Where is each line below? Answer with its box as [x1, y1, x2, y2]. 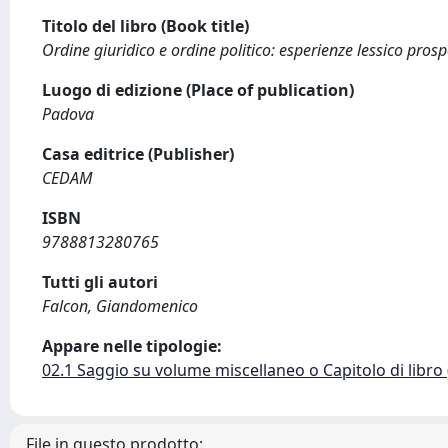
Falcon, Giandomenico [42, 295, 198, 317]
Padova [42, 103, 94, 125]
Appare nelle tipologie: [42, 335, 222, 357]
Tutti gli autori [42, 271, 158, 293]
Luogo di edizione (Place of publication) [42, 79, 354, 101]
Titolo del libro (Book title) [42, 15, 249, 37]
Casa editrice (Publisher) [42, 143, 234, 165]
